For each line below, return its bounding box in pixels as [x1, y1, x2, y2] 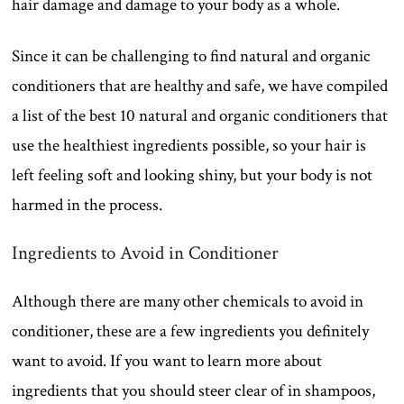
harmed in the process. [12, 194, 163, 217]
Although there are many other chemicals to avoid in [12, 290, 364, 314]
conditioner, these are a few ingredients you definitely [12, 320, 370, 344]
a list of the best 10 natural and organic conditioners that [12, 105, 389, 128]
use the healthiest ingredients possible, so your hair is [12, 134, 367, 158]
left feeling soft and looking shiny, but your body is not [12, 164, 373, 188]
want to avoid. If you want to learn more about [12, 350, 323, 373]
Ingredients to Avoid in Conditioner [12, 241, 280, 266]
